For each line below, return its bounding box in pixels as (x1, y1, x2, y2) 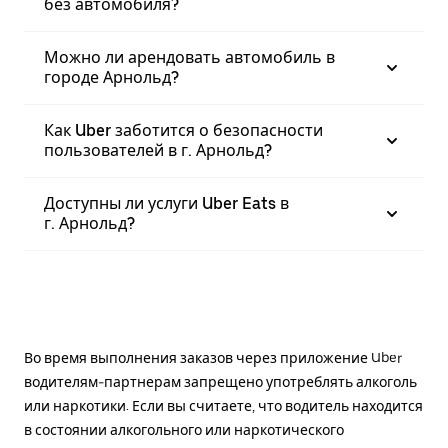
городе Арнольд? (44, 67, 179, 87)
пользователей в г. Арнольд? (44, 140, 272, 160)
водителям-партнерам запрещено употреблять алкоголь (24, 373, 417, 390)
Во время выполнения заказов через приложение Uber (24, 349, 402, 366)
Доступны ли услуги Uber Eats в (44, 193, 289, 213)
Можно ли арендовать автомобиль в (44, 47, 335, 67)
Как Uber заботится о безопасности (44, 120, 323, 140)
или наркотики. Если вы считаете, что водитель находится (24, 397, 423, 414)
